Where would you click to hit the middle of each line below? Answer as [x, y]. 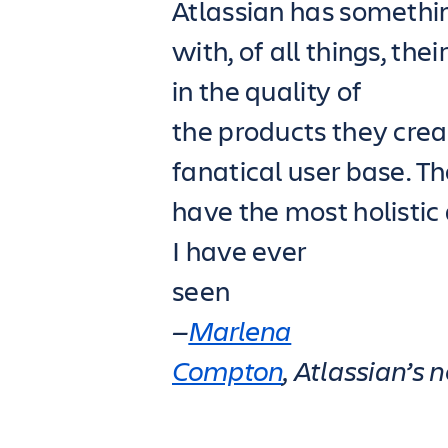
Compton [227, 370]
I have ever [239, 250]
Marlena [240, 330]
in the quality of [267, 90]
